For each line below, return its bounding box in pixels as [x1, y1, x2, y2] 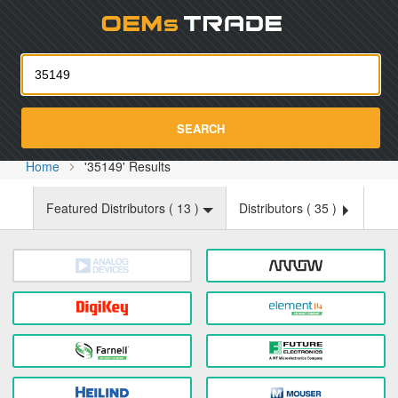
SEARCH [177, 119, 225, 137]
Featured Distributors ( [46, 199, 177, 217]
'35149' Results [84, 157, 171, 175]
